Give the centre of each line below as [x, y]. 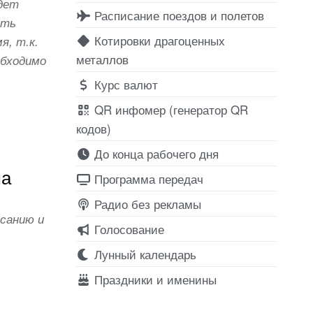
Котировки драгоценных [158, 40]
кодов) [93, 128]
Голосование [127, 228]
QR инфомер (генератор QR [169, 109]
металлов [102, 59]
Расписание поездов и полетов [177, 15]
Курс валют [124, 84]
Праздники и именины [153, 279]
